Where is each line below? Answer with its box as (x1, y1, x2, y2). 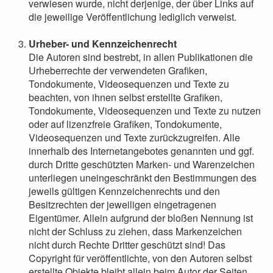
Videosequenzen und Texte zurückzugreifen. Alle (29, 130, 240, 144)
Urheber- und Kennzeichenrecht (29, 37, 177, 51)
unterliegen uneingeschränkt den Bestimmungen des (29, 171, 257, 185)
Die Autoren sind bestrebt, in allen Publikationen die (29, 50, 253, 64)
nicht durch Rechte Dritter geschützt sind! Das (29, 238, 225, 252)
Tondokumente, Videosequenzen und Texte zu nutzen (29, 104, 261, 118)
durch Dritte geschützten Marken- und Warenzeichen (29, 157, 255, 171)
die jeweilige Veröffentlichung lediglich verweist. (29, 10, 236, 24)
